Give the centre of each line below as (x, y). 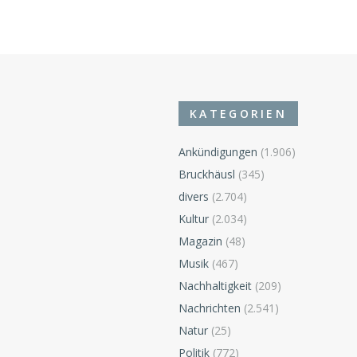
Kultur (194, 218)
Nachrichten (210, 308)
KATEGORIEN (239, 113)
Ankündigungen (218, 151)
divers (194, 196)
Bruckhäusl (207, 174)
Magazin (200, 241)
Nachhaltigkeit (215, 285)
